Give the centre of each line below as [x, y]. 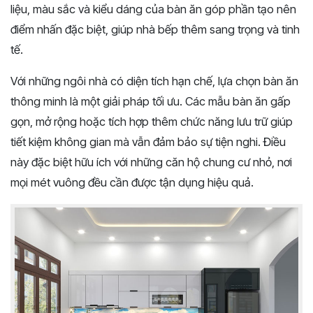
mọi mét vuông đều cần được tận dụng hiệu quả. [132, 182]
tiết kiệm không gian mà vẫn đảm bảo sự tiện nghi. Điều [148, 142]
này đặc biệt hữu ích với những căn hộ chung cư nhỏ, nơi [151, 162]
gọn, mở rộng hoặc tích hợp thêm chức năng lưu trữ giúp [152, 122]
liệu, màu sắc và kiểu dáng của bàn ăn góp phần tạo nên [153, 9]
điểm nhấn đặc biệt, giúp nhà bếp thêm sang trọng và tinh [155, 29]
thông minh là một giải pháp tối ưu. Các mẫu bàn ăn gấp [151, 101]
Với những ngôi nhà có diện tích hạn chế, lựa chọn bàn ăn [154, 81]
